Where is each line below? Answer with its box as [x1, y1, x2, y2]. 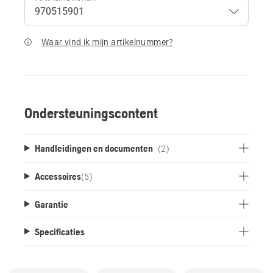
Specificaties [34, 225, 85, 237]
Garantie [34, 198, 68, 210]
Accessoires [34, 170, 81, 182]
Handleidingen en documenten [34, 142, 153, 154]
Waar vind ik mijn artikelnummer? [41, 37, 173, 47]
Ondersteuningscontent [24, 104, 158, 121]
